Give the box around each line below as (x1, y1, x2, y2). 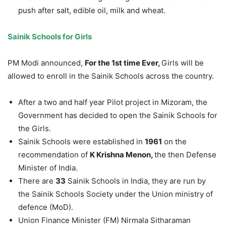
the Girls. (18, 124, 51, 134)
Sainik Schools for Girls (8, 32, 92, 42)
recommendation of (18, 150, 90, 160)
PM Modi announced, (8, 58, 85, 68)
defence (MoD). (18, 202, 73, 212)
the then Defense (154, 150, 216, 160)
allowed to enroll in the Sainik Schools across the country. (8, 71, 214, 81)
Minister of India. (18, 163, 78, 173)
